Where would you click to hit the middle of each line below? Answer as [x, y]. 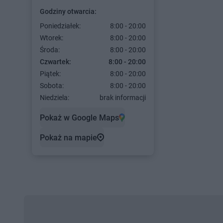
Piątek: [50, 74]
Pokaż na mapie [68, 137]
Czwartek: [56, 62]
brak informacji [123, 98]
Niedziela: [55, 98]
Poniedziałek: [60, 26]
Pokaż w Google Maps [79, 117]
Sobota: [52, 86]
